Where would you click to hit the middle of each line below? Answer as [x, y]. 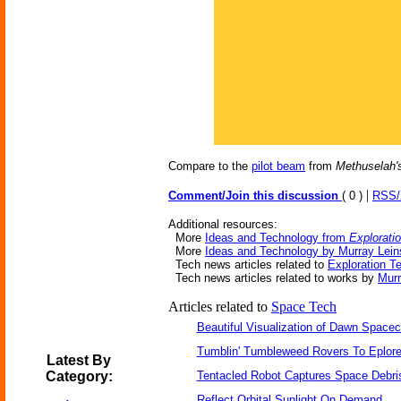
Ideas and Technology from [277, 238]
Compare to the [210, 166]
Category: [79, 376]
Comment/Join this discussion [255, 196]
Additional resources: [223, 224]
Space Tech [304, 307]
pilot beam [278, 166]
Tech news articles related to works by [273, 278]
